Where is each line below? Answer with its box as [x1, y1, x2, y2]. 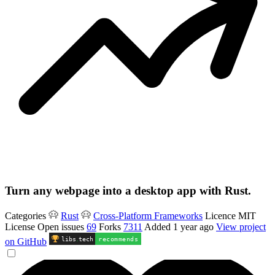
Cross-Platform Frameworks [93, 210, 203, 221]
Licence [205, 210, 236, 221]
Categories [5, 210, 46, 221]
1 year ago [173, 221, 216, 232]
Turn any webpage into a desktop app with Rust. [5, 184, 251, 198]
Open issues [37, 221, 84, 232]
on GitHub [5, 236, 47, 247]
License [5, 221, 37, 232]
